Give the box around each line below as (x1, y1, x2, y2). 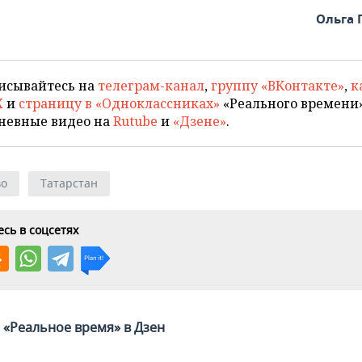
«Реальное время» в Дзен (3, 318, 165, 336)
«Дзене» (173, 112, 226, 130)
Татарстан (40, 175, 98, 191)
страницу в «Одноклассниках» (19, 95, 220, 112)
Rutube (113, 112, 158, 130)
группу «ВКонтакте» (211, 77, 344, 95)
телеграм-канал (98, 77, 204, 95)
